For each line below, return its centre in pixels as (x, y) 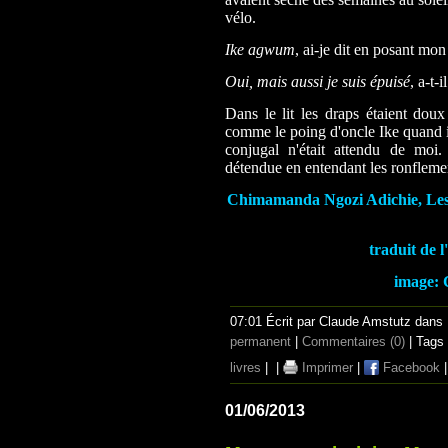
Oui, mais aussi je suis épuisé (317, 81)
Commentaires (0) (353, 341)
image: (418, 281)
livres (245, 367)
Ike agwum (260, 49)
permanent (260, 341)
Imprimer (325, 367)
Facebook (409, 367)
